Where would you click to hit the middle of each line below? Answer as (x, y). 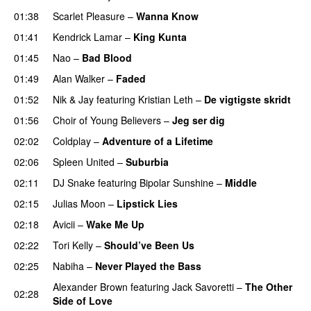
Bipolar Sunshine (177, 182)
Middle (241, 182)
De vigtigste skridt (247, 99)
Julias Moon (79, 203)
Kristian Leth (166, 99)
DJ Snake (74, 182)
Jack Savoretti (203, 286)
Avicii (64, 224)
